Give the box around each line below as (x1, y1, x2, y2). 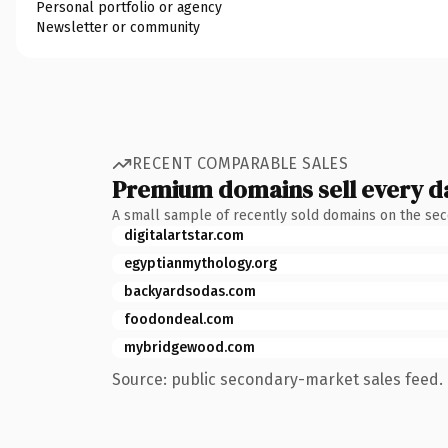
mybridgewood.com (124, 338, 255, 356)
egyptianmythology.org (124, 254, 277, 272)
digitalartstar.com (124, 226, 244, 244)
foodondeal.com (124, 310, 234, 328)
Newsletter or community (36, 18, 200, 36)
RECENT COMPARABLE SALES (132, 154, 349, 173)
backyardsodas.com (124, 282, 256, 300)
